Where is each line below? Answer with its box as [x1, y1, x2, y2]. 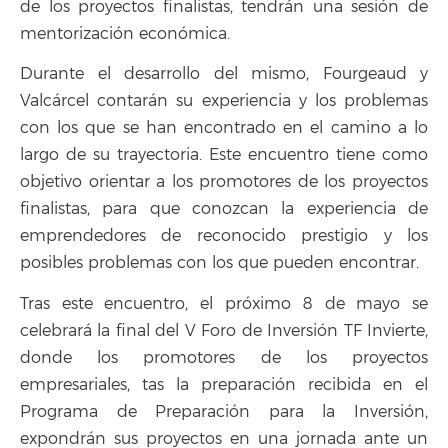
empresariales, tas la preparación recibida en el [20, 374, 428, 395]
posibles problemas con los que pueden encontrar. [20, 253, 419, 274]
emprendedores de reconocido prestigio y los [20, 226, 428, 247]
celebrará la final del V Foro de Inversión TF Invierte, [20, 320, 428, 341]
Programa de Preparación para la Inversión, [20, 401, 428, 422]
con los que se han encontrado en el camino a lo [20, 118, 428, 139]
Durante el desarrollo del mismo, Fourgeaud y [20, 64, 428, 85]
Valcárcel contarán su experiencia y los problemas [20, 91, 428, 112]
